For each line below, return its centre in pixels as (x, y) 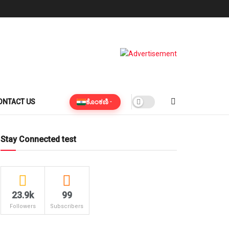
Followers (23, 206)
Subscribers (67, 206)
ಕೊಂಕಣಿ (97, 101)
